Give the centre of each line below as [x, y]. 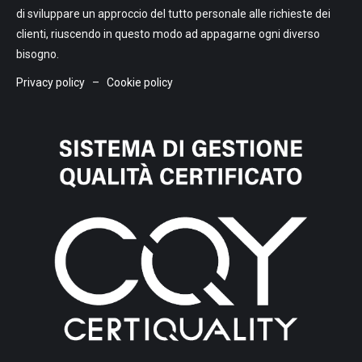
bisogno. [38, 54]
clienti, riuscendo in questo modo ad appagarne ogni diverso [168, 34]
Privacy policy [52, 82]
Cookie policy [140, 82]
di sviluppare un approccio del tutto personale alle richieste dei [173, 14]
